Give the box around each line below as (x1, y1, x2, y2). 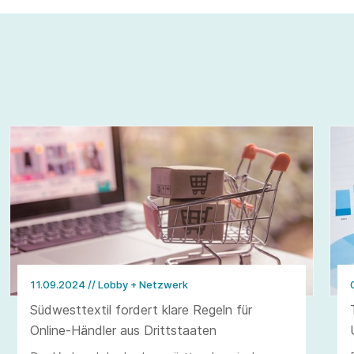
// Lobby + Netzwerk (87, 278, 188, 292)
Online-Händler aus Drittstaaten (29, 322, 217, 339)
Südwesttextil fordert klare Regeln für (29, 302, 252, 318)
